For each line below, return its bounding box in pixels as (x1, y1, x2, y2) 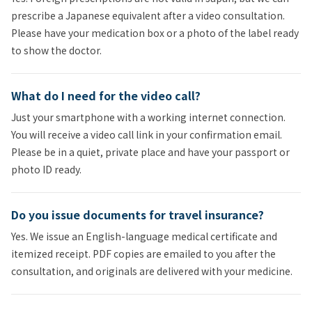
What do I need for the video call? (11, 86, 201, 104)
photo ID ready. (11, 162, 81, 176)
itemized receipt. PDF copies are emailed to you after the (11, 246, 276, 260)
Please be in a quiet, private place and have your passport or (11, 144, 290, 159)
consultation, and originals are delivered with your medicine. (11, 263, 292, 278)
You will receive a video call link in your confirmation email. (11, 127, 282, 141)
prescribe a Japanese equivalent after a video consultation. (11, 8, 285, 22)
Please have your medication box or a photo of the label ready (11, 25, 299, 40)
